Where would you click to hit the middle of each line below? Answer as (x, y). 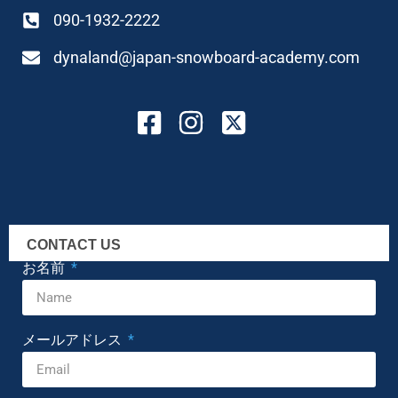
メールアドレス (74, 340)
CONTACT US (74, 245)
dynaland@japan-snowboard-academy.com (207, 58)
